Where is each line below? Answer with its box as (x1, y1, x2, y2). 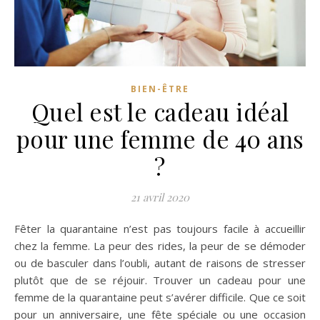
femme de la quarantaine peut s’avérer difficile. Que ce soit (14, 290, 306, 305)
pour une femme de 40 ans (16, 123, 304, 155)
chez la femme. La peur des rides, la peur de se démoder (14, 239, 306, 254)
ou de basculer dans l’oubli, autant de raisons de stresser (14, 256, 306, 271)
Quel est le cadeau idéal (31, 96, 289, 128)
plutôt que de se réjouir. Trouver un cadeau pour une (14, 273, 306, 288)
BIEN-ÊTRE (131, 83, 189, 96)
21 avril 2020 (131, 190, 189, 205)
